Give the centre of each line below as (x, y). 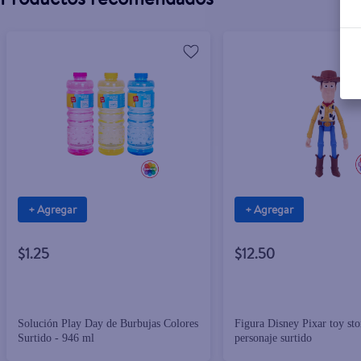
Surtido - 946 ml (56, 338)
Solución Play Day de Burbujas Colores (108, 324)
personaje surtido (273, 338)
